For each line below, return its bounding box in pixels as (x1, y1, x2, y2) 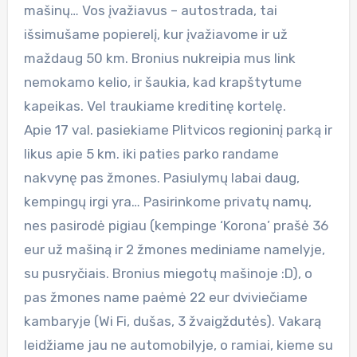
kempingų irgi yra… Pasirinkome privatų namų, (23, 193, 312, 210)
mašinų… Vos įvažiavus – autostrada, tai (23, 2, 277, 18)
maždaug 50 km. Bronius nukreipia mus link (23, 49, 296, 66)
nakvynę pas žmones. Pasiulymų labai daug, (23, 169, 300, 186)
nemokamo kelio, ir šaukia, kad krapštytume (23, 73, 302, 90)
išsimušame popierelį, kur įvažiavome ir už (23, 25, 288, 42)
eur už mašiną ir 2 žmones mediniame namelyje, (23, 241, 325, 257)
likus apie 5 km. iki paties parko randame (23, 145, 279, 162)
